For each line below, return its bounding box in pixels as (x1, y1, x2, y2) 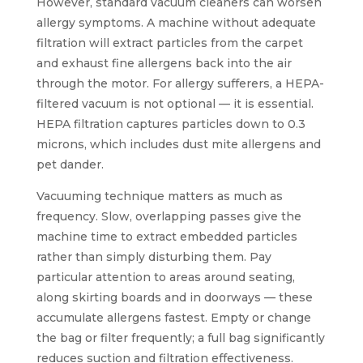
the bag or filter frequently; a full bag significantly (36, 330, 325, 345)
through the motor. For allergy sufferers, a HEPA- (36, 75, 324, 91)
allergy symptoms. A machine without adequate (36, 15, 316, 30)
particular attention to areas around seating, (36, 269, 295, 284)
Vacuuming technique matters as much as (36, 188, 283, 203)
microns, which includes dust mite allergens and (36, 136, 321, 152)
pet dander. (36, 156, 104, 172)
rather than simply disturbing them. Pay (36, 249, 271, 264)
